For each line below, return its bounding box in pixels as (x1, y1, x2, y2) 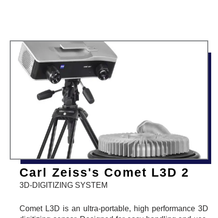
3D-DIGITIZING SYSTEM (19, 181, 108, 190)
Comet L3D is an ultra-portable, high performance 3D (19, 204, 208, 213)
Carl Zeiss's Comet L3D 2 (19, 165, 190, 180)
